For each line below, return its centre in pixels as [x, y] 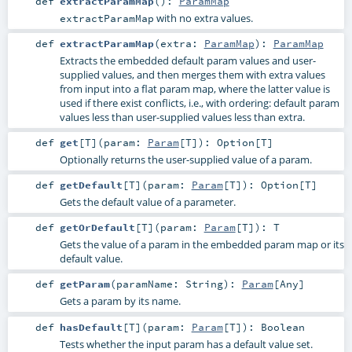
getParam [84, 284]
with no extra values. [203, 18]
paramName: [150, 284]
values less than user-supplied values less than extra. [182, 117]
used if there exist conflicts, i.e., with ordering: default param [199, 103]
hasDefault [91, 326]
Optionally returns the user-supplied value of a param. [185, 160]
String [204, 284]
